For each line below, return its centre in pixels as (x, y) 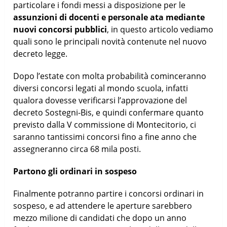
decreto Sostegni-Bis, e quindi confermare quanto (109, 112)
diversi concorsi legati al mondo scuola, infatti (101, 88)
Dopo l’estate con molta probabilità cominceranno (110, 76)
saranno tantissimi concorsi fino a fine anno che (105, 137)
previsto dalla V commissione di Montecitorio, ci (105, 124)
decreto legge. (41, 53)
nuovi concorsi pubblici (60, 29)
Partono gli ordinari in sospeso (75, 171)
